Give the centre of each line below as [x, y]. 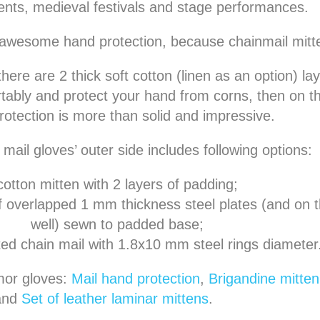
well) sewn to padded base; [117, 224]
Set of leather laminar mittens [115, 298]
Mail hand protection [135, 278]
